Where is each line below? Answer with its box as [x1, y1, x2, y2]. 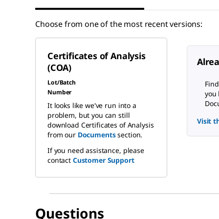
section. [115, 130, 143, 140]
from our [47, 130, 78, 140]
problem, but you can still [47, 110, 130, 120]
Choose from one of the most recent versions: [35, 19, 202, 30]
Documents [77, 130, 116, 140]
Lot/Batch [47, 78, 76, 87]
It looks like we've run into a [47, 101, 136, 110]
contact [47, 155, 73, 165]
